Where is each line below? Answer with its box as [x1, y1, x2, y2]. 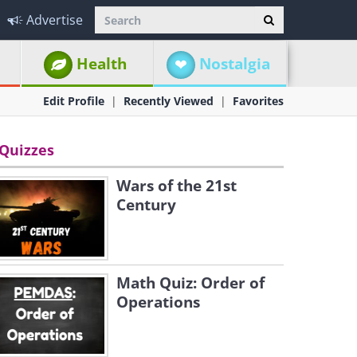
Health [76, 53, 127, 74]
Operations [116, 292, 200, 312]
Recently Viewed [124, 93, 214, 108]
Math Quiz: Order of [116, 273, 265, 293]
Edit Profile [43, 93, 104, 108]
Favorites [233, 93, 284, 108]
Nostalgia [198, 53, 270, 74]
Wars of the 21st [116, 175, 237, 196]
